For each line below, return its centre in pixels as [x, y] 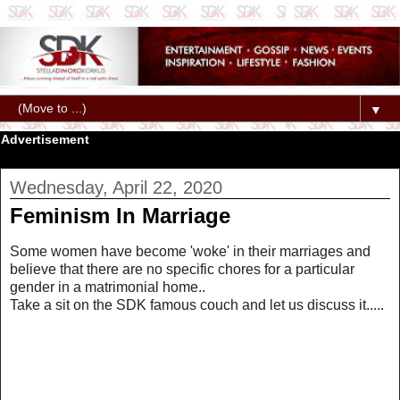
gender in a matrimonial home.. [108, 287]
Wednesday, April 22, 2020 [116, 188]
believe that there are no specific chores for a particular [182, 269]
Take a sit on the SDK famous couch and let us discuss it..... [197, 304]
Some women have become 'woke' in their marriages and [190, 251]
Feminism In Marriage [120, 216]
